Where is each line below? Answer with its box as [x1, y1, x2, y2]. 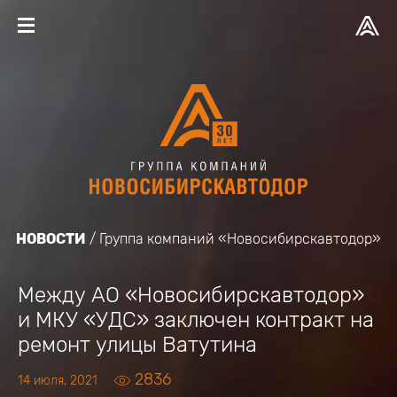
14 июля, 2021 [18, 373, 97, 388]
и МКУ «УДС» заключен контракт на [18, 307, 374, 332]
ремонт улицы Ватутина [18, 332, 257, 357]
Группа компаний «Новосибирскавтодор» [99, 230, 381, 247]
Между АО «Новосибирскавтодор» [18, 283, 364, 307]
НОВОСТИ [16, 230, 86, 247]
